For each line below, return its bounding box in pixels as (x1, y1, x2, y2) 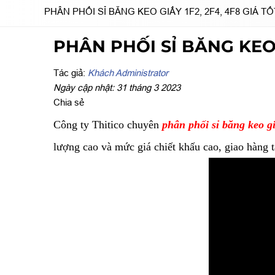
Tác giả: (53, 68, 88, 79)
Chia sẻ (53, 97, 84, 108)
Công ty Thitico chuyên (53, 118, 159, 131)
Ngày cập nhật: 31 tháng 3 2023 (53, 82, 180, 93)
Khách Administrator (88, 68, 168, 79)
